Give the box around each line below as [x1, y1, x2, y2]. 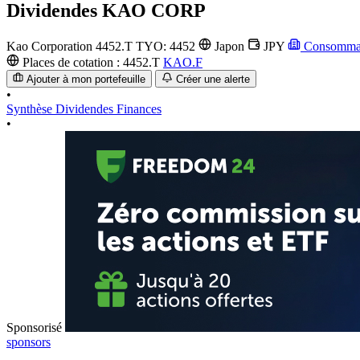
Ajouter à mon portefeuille [27, 73, 146, 86]
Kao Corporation [6, 39, 92, 53]
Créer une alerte [175, 73, 250, 86]
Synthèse [6, 102, 55, 117]
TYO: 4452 [136, 39, 198, 53]
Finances [117, 102, 162, 117]
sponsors [6, 335, 51, 350]
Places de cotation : [19, 55, 123, 69]
